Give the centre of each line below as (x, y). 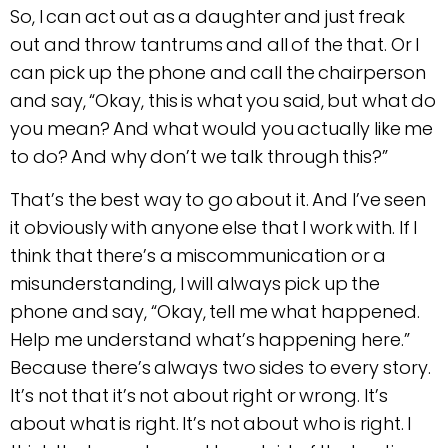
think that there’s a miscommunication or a (198, 255)
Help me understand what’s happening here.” (210, 339)
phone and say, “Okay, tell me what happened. (215, 311)
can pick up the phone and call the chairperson (218, 73)
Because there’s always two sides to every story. (220, 367)
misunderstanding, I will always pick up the (195, 283)
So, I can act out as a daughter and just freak (207, 17)
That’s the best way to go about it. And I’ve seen (218, 199)
